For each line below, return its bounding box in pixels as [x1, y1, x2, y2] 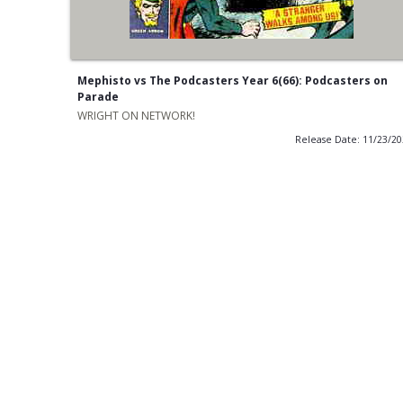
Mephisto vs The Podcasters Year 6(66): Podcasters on [76, 72, 388, 88]
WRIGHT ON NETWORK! [76, 107, 195, 123]
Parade [76, 88, 119, 104]
